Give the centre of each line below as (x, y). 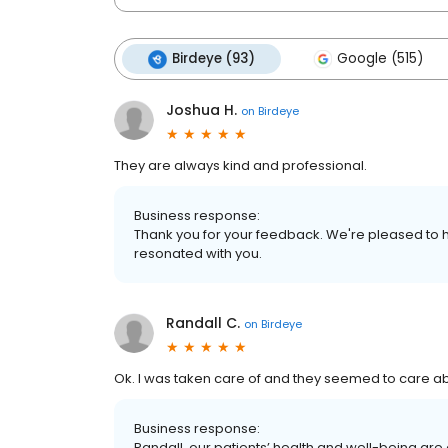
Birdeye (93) (213, 58)
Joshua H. (201, 110)
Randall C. (203, 323)
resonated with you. (198, 253)
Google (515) (380, 58)
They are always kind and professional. (240, 165)
